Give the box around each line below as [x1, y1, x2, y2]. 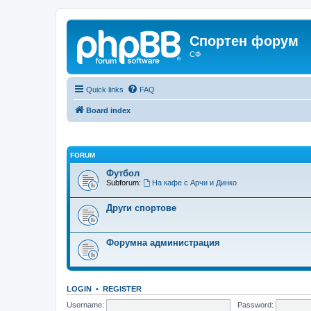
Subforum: [106, 178, 141, 187]
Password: [237, 300, 274, 309]
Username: [67, 300, 104, 309]
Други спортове [106, 203, 176, 213]
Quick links [86, 85, 124, 94]
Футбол [106, 168, 140, 178]
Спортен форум [190, 33, 299, 49]
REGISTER [103, 285, 142, 293]
